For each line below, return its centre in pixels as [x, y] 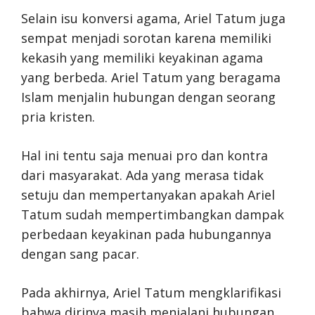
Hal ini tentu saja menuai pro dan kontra [144, 155]
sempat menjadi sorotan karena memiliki [146, 38]
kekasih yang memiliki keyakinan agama [142, 58]
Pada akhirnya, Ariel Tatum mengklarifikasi [151, 292]
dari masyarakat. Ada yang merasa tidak [142, 175]
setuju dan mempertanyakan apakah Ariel [148, 195]
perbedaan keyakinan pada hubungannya [146, 234]
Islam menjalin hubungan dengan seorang [148, 97]
